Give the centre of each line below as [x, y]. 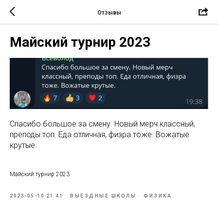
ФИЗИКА [158, 196]
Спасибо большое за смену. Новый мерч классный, [102, 124]
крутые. [23, 145]
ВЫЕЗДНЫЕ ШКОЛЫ [103, 196]
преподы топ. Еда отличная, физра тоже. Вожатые [100, 135]
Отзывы [109, 12]
